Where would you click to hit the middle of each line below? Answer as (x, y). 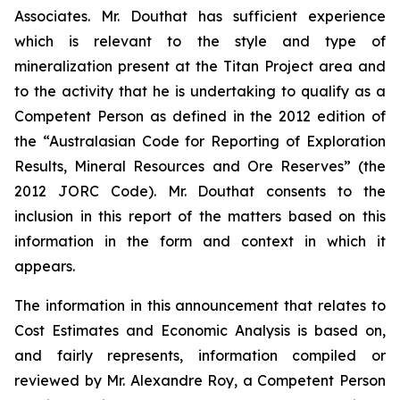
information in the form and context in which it (200, 241)
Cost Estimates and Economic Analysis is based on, (200, 330)
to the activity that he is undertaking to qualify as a (200, 91)
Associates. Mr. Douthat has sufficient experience (200, 16)
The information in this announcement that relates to (200, 305)
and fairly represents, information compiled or (200, 355)
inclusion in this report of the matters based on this (200, 216)
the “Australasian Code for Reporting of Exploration (200, 141)
